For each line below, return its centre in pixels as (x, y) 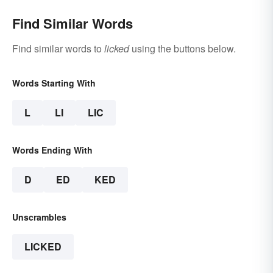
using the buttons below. (183, 48)
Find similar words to (58, 48)
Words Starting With (54, 83)
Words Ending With (52, 150)
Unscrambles (39, 217)
